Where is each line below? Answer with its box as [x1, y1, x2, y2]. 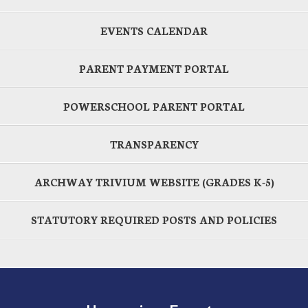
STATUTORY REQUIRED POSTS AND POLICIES [31, 212, 277, 227]
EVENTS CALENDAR [100, 23, 208, 38]
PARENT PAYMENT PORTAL [79, 60, 229, 76]
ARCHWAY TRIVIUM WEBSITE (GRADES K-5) [34, 174, 274, 189]
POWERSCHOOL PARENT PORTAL [63, 98, 245, 113]
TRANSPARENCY [109, 136, 199, 151]
